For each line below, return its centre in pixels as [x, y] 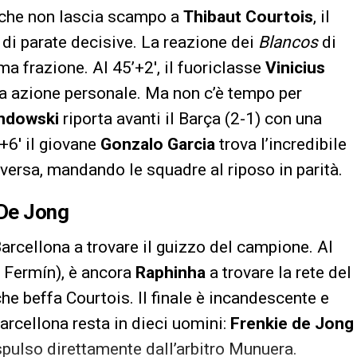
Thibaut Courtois [248, 16]
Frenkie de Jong [292, 323]
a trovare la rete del [279, 272]
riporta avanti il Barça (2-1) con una [190, 118]
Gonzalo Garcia [158, 144]
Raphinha [171, 272]
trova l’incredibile [281, 144]
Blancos [288, 42]
